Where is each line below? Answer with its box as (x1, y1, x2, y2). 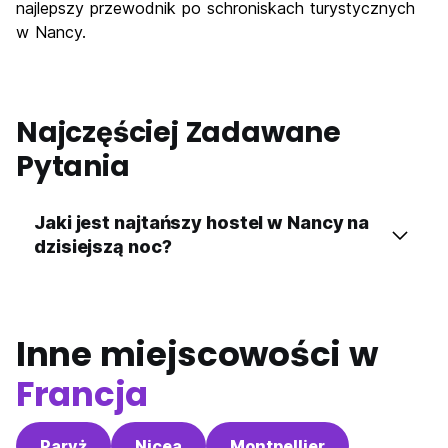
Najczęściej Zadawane (16, 113, 341, 152)
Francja (16, 370, 148, 418)
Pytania (16, 147, 130, 186)
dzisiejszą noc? (34, 236, 172, 257)
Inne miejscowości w (16, 330, 378, 378)
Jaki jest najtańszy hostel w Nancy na (34, 212, 370, 233)
